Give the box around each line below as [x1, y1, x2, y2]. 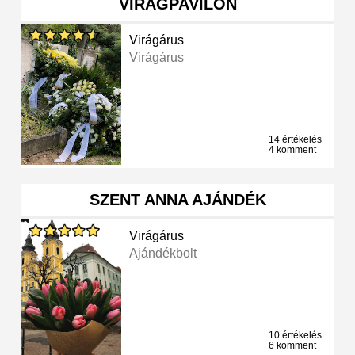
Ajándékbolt [129, 246, 197, 261]
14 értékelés [269, 134, 322, 146]
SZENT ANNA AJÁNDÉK [89, 191, 266, 209]
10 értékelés [269, 330, 322, 342]
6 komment [269, 340, 316, 352]
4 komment [269, 144, 316, 156]
